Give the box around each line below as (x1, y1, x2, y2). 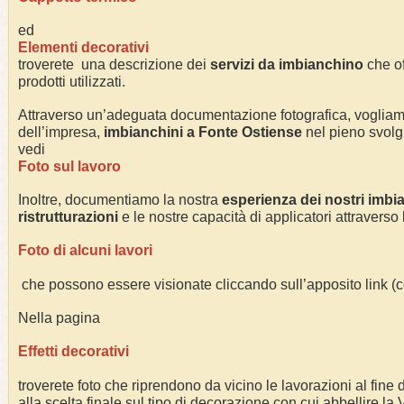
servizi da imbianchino (210, 57, 363, 72)
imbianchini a (104, 124, 198, 140)
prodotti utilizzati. (18, 74, 125, 89)
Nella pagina (18, 310, 104, 326)
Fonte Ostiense (198, 124, 302, 140)
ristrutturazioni (18, 209, 118, 225)
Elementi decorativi (18, 40, 149, 55)
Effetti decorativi (18, 344, 129, 359)
